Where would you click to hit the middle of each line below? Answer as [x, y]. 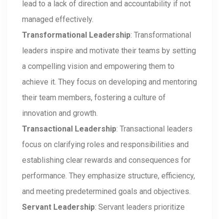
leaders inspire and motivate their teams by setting [109, 51]
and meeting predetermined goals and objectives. [106, 191]
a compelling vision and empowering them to [98, 66]
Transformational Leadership [76, 35]
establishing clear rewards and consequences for [106, 160]
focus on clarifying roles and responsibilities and [105, 144]
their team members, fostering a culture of [94, 98]
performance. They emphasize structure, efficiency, [109, 176]
